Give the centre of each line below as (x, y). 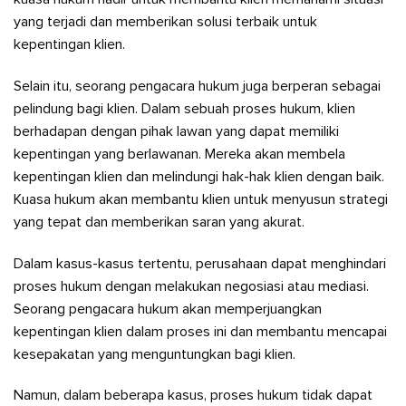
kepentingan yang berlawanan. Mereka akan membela (179, 154)
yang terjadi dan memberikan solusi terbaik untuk (165, 22)
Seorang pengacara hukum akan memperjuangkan (168, 309)
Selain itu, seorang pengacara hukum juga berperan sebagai (197, 86)
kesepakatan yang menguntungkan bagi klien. (155, 354)
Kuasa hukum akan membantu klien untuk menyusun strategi (201, 199)
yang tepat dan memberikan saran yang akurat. (159, 222)
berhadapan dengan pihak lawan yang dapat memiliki (176, 131)
